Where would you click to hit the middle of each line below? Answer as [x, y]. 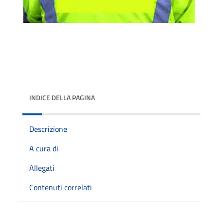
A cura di [44, 148]
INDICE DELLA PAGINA [62, 97]
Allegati [42, 168]
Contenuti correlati [61, 187]
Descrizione [48, 129]
